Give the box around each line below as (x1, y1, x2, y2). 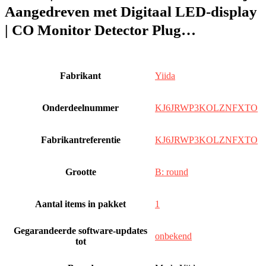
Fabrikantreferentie (40, 135, 121, 145)
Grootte (65, 167, 96, 177)
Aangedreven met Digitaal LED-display (5, 4, 257, 20)
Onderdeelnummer (42, 103, 119, 113)
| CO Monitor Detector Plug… (5, 22, 196, 38)
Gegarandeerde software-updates (14, 226, 147, 236)
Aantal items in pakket (35, 199, 126, 209)
